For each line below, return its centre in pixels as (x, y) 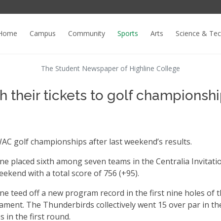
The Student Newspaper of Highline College (110, 68)
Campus (43, 33)
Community (87, 33)
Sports (128, 33)
